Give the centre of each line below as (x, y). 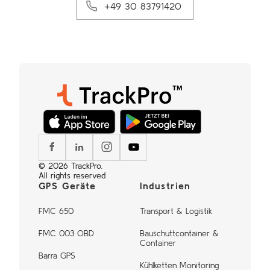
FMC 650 (56, 211)
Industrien (165, 185)
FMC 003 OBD (66, 233)
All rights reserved (72, 175)
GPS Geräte (67, 185)
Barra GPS (57, 255)
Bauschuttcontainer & (179, 233)
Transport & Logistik (176, 211)
